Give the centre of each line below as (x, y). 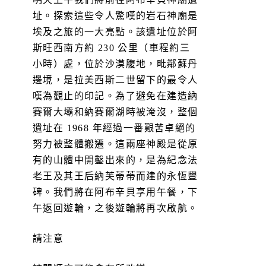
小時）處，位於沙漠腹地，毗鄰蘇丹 (115, 64)
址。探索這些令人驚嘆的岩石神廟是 (115, 15)
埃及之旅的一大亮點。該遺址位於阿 (115, 31)
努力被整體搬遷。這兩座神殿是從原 (115, 144)
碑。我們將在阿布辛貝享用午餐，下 (115, 192)
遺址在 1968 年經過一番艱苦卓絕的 (114, 128)
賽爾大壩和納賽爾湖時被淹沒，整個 (115, 112)
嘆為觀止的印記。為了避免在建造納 (115, 96)
